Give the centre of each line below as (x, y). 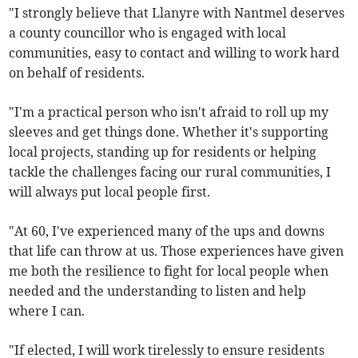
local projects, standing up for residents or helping (163, 152)
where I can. (47, 311)
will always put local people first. (110, 192)
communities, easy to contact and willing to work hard (175, 53)
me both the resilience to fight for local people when (169, 271)
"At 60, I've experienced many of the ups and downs (167, 231)
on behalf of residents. (77, 73)
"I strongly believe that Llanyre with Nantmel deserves (177, 13)
